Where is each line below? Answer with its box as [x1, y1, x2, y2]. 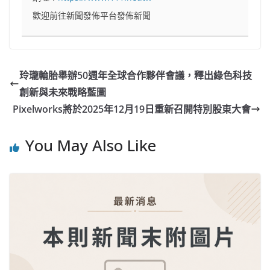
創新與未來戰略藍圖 [19, 86, 106, 99]
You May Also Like [25, 134, 156, 157]
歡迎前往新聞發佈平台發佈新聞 [33, 10, 151, 22]
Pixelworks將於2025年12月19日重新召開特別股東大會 [13, 102, 251, 116]
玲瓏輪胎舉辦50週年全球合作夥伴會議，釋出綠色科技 [19, 69, 252, 83]
